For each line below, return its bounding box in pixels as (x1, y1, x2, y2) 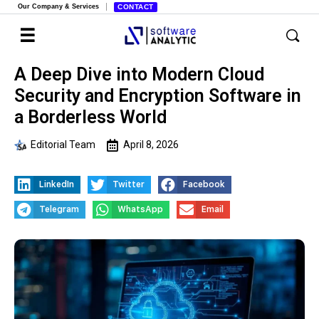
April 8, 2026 (123, 139, 179, 150)
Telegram (39, 204, 80, 214)
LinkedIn (39, 179, 75, 189)
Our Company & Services (18, 3, 99, 10)
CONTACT (117, 3, 154, 11)
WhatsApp (117, 204, 164, 214)
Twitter (113, 179, 145, 189)
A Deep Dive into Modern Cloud (14, 64, 264, 85)
